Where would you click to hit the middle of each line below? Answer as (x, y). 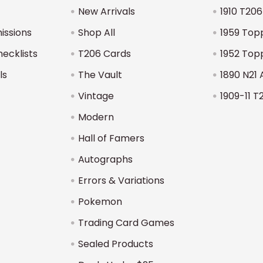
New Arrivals (107, 11)
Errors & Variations (122, 181)
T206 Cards (105, 54)
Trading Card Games (127, 223)
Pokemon (100, 202)
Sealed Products (116, 244)
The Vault (100, 75)
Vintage (96, 96)
